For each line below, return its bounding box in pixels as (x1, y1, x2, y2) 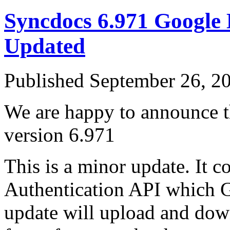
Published (4, 69, 84, 92)
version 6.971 (4, 124, 115, 146)
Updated (4, 34, 85, 59)
